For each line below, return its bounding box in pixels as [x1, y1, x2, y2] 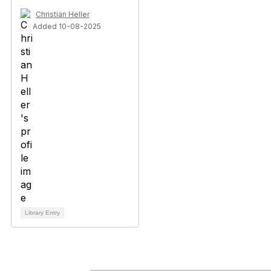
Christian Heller [36, 10, 90, 19]
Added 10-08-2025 [33, 22, 101, 31]
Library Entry [25, 209, 60, 216]
